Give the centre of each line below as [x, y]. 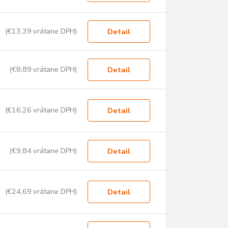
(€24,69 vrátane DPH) [41, 192]
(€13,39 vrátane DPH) [41, 31]
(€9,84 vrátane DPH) [43, 151]
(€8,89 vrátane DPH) [43, 69]
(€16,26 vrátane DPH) [41, 110]
